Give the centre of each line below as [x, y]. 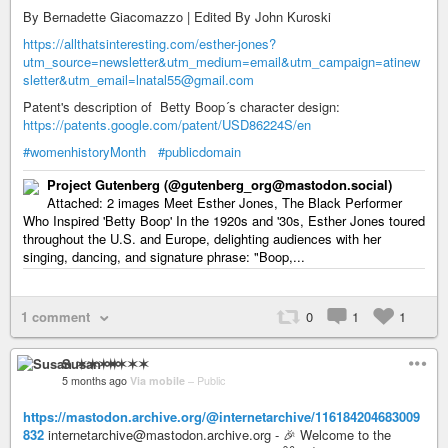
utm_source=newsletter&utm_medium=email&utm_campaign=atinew [221, 61]
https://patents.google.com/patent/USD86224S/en [167, 124]
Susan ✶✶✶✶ [105, 363]
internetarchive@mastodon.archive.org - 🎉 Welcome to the [217, 434]
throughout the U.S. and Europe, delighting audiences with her [202, 238]
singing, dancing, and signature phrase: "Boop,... [164, 256]
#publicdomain [199, 151]
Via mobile [159, 380]
